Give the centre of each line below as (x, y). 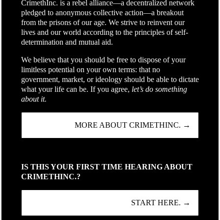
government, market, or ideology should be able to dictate (110, 80)
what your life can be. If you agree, (76, 89)
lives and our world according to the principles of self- (104, 32)
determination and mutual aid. (67, 42)
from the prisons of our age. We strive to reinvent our (103, 23)
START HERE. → (161, 203)
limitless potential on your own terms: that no (90, 70)
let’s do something (159, 89)
